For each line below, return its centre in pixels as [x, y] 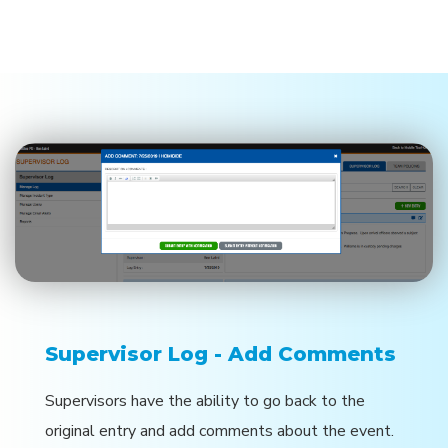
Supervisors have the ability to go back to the [205, 400]
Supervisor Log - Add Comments [220, 353]
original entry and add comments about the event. [219, 430]
